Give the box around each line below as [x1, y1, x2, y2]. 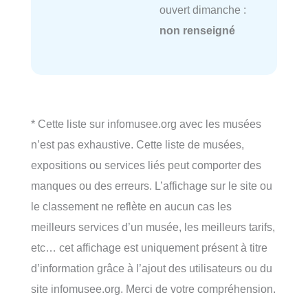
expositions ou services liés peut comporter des [31, 158, 261, 171]
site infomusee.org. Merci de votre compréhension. [31, 282, 276, 295]
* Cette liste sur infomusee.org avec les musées [31, 117, 261, 130]
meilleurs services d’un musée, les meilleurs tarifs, [31, 220, 275, 233]
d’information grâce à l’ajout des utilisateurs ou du [31, 261, 272, 274]
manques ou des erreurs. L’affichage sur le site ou [31, 179, 272, 192]
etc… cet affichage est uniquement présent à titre [31, 241, 267, 254]
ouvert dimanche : [159, 3, 246, 16]
